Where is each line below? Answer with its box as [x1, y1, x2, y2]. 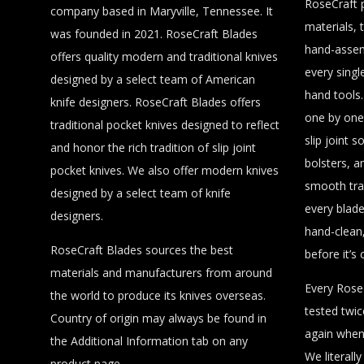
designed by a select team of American [50, 71, 255, 87]
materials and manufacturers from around [50, 264, 272, 280]
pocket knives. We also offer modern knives [50, 162, 279, 178]
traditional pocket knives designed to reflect [50, 116, 279, 132]
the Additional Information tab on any [50, 332, 248, 349]
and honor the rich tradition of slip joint [50, 139, 256, 155]
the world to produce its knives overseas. [50, 287, 266, 303]
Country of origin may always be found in [50, 310, 266, 326]
